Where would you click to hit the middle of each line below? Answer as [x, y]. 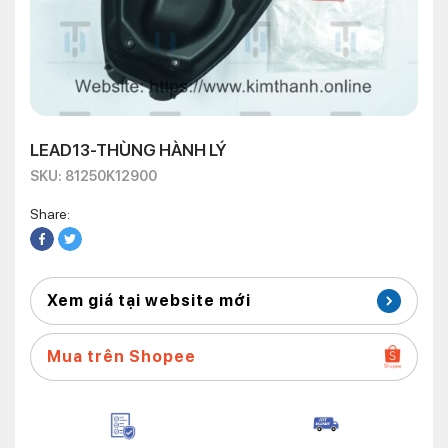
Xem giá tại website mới [149, 300]
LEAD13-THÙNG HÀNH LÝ [128, 150]
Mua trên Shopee [121, 356]
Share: [50, 214]
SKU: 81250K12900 [93, 176]
